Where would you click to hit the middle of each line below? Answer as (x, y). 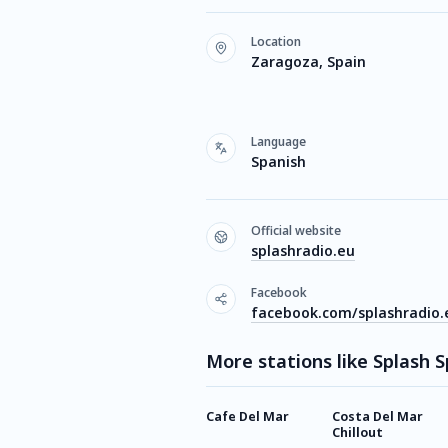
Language (278, 141)
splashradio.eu (303, 250)
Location (276, 41)
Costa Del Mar (377, 416)
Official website (296, 230)
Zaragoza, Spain (308, 61)
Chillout (357, 432)
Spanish (278, 161)
